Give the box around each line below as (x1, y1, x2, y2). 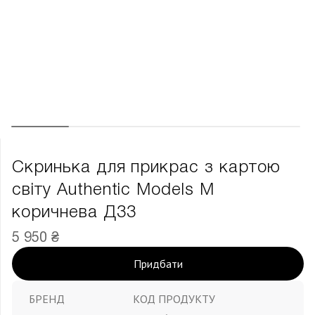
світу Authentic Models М (12, 182, 215, 198)
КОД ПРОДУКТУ (133, 291, 215, 306)
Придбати (133, 256, 183, 271)
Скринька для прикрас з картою (12, 160, 281, 176)
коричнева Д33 (12, 205, 136, 221)
